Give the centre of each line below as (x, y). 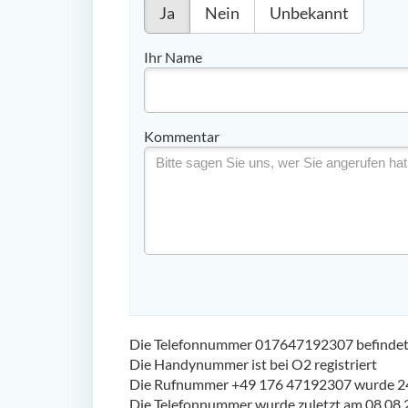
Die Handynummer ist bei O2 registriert (253, 363)
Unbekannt (309, 12)
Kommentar (182, 136)
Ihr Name (173, 56)
